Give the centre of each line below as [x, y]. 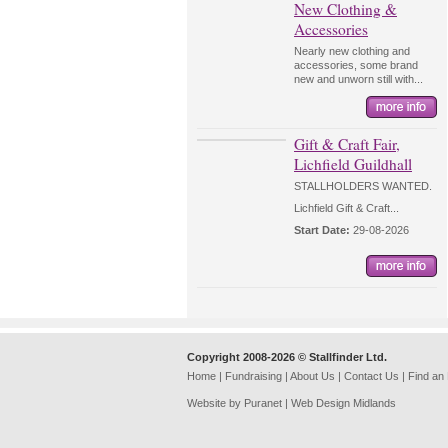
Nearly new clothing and [352, 51]
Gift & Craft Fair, [347, 144]
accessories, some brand [356, 65]
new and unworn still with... [358, 79]
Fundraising [253, 376]
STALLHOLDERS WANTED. [363, 186]
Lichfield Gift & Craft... [346, 208]
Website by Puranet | [239, 403]
